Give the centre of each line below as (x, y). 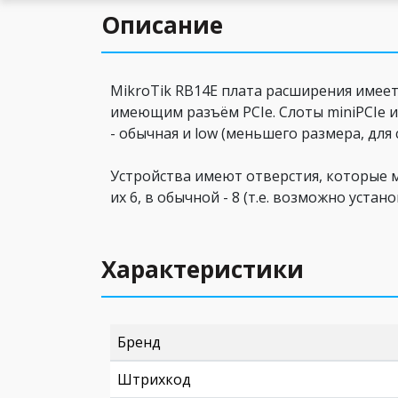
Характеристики (203, 269)
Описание (162, 25)
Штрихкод (154, 379)
